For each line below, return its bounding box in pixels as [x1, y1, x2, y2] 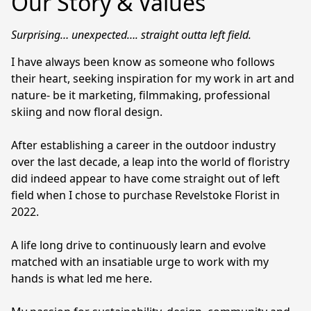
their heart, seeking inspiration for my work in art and [11, 70, 294, 86]
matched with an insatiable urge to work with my [11, 253, 269, 269]
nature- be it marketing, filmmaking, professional [11, 87, 270, 103]
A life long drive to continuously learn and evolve [11, 237, 266, 253]
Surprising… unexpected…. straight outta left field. [11, 27, 254, 43]
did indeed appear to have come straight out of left [11, 170, 280, 186]
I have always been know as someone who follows [11, 53, 275, 69]
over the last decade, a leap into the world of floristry [11, 153, 289, 169]
